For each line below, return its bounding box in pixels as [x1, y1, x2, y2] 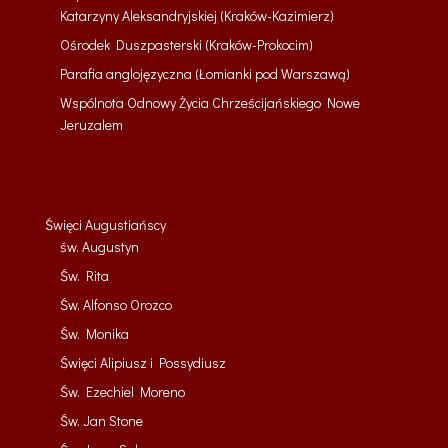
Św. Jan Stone [59, 411, 143, 431]
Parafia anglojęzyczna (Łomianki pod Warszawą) [59, 64, 350, 83]
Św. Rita [59, 266, 109, 286]
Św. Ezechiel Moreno [59, 382, 185, 402]
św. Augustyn [59, 237, 139, 257]
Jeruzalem [59, 115, 123, 134]
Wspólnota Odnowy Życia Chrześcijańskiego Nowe [59, 93, 360, 112]
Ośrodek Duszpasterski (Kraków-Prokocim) [59, 35, 313, 54]
